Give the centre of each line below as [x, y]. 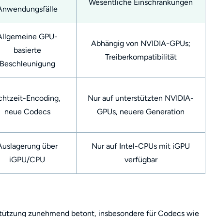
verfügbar [141, 160]
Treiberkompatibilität [141, 57]
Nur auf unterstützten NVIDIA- [141, 98]
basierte [27, 50]
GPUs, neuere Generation [141, 112]
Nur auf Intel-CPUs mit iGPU [141, 146]
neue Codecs [27, 112]
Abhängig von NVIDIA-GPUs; [141, 43]
